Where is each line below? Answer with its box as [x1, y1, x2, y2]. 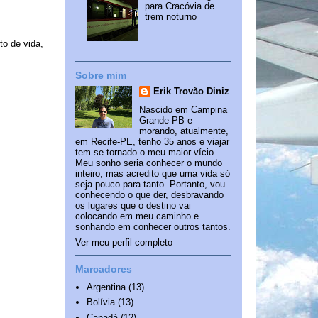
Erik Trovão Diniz [153, 85, 229, 97]
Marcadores [75, 263, 132, 275]
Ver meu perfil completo [75, 236, 172, 248]
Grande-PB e [138, 115, 192, 126]
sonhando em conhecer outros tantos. [75, 221, 231, 233]
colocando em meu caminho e [75, 211, 199, 222]
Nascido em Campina [138, 104, 227, 116]
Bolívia [87, 297, 116, 308]
